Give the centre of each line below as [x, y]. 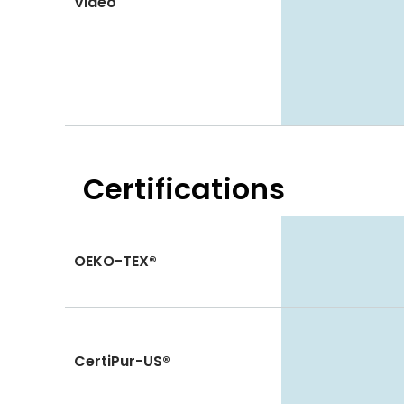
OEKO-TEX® [115, 262]
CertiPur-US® [122, 362]
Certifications [184, 189]
